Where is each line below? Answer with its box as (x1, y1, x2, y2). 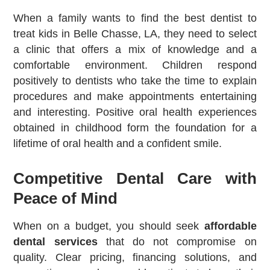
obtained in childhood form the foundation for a (13, 121, 257, 134)
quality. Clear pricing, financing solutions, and (13, 251, 257, 263)
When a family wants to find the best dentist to (13, 11, 257, 24)
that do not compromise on (97, 235, 257, 248)
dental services (13, 235, 98, 248)
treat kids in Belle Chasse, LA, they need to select (13, 27, 257, 40)
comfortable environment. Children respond (13, 58, 257, 71)
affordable (204, 219, 257, 232)
